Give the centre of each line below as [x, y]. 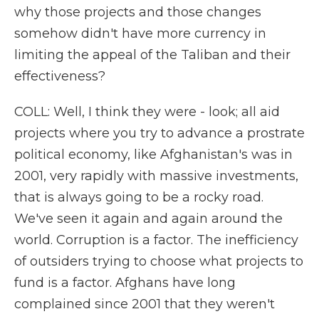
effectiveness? [60, 76]
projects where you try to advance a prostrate [159, 133]
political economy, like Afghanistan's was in [153, 155]
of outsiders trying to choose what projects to [159, 261]
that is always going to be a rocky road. [139, 197]
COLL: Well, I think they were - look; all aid [147, 112]
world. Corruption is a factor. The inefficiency [156, 240]
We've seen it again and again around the [148, 219]
